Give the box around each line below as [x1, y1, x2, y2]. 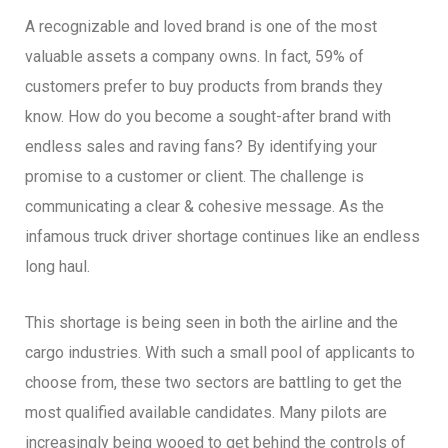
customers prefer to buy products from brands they [25, 77, 383, 97]
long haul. [25, 257, 90, 277]
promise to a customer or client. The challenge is [25, 167, 364, 187]
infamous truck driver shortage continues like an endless [25, 227, 420, 247]
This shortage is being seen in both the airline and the [25, 313, 398, 333]
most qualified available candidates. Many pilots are [25, 403, 387, 423]
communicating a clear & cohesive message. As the [25, 197, 384, 217]
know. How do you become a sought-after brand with [25, 107, 391, 127]
